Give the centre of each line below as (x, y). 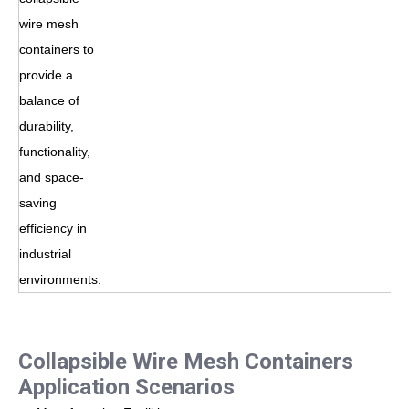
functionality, (55, 151)
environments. (60, 279)
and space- (52, 177)
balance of (49, 100)
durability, (47, 126)
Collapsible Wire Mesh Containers (186, 361)
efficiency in (53, 228)
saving (38, 202)
